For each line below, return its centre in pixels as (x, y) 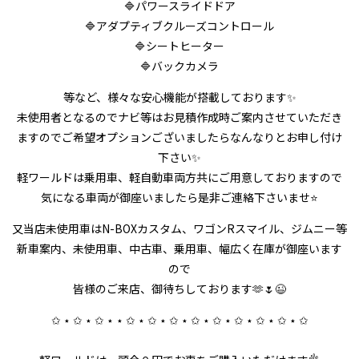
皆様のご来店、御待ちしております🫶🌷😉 (179, 289)
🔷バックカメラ (179, 66)
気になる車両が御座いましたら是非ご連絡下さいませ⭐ (179, 198)
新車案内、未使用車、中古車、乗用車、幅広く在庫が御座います (179, 249)
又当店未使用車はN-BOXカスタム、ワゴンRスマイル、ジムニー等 (179, 229)
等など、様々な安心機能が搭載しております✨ (179, 97)
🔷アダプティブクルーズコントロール (179, 26)
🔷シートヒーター (179, 46)
